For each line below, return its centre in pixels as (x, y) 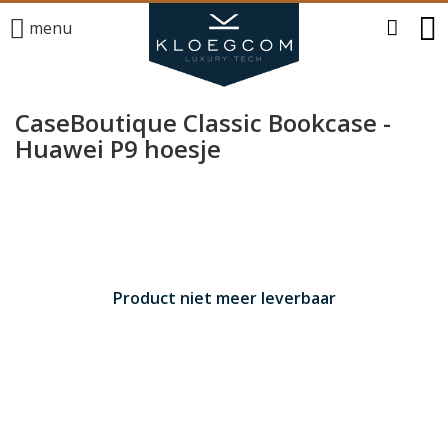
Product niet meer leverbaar (224, 298)
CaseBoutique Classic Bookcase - (203, 122)
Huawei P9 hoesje (118, 148)
